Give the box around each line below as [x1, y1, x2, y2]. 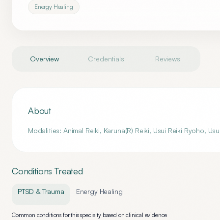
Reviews [155, 55, 180, 63]
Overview [30, 55, 59, 63]
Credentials [88, 55, 124, 63]
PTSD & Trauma [18, 187, 64, 195]
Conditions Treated [12, 165, 83, 176]
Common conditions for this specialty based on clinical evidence [12, 211, 167, 219]
